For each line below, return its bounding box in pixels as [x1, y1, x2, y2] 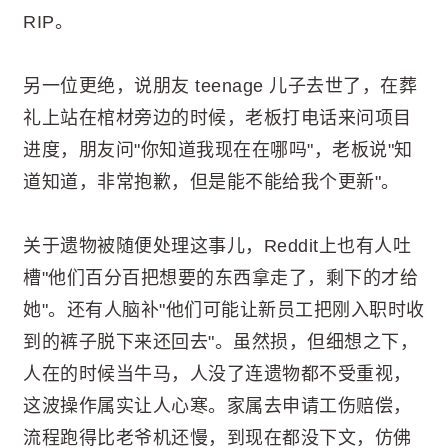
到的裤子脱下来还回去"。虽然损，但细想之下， [23, 332, 418, 353]
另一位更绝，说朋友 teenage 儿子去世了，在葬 [23, 76, 417, 97]
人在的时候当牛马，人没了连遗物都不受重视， [23, 364, 412, 385]
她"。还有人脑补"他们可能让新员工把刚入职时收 [23, 300, 425, 321]
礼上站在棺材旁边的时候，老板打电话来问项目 [23, 108, 412, 129]
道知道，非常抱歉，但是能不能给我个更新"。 [23, 172, 400, 193]
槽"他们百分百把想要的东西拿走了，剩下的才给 [23, 268, 418, 289]
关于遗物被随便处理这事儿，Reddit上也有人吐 [23, 236, 411, 257]
